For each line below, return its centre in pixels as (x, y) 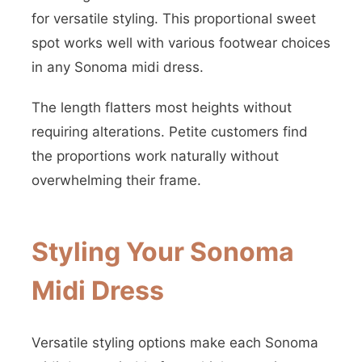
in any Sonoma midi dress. (118, 67)
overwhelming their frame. (116, 180)
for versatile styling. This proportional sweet (174, 19)
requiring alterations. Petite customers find (170, 132)
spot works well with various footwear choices (181, 43)
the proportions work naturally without (155, 156)
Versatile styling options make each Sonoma (175, 343)
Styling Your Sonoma (163, 252)
